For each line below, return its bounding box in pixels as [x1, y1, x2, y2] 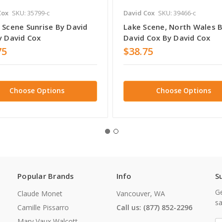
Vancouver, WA [116, 189, 165, 199]
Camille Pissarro [17, 203, 69, 213]
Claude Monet [17, 189, 62, 199]
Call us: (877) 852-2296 [116, 203, 192, 213]
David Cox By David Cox [123, 32, 211, 43]
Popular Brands [17, 171, 74, 181]
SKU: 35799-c [11, 8, 50, 17]
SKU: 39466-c [158, 8, 196, 17]
